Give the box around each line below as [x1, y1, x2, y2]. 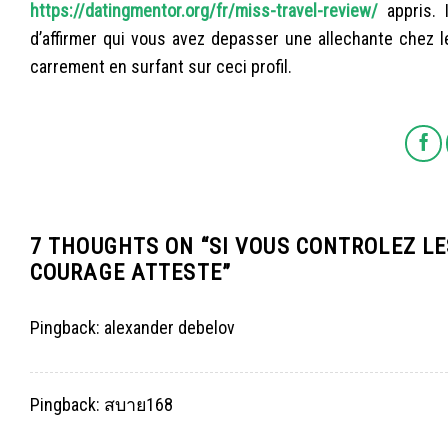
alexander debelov [104, 317, 235, 339]
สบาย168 [104, 394, 173, 416]
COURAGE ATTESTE [30, 259, 222, 286]
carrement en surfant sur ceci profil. [30, 55, 292, 77]
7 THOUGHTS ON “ [30, 233, 209, 260]
